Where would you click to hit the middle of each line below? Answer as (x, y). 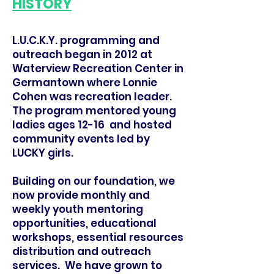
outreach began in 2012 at (82, 54)
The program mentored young (94, 111)
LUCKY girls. (43, 153)
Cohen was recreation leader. (92, 97)
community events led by (81, 139)
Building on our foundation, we (94, 181)
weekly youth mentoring (78, 209)
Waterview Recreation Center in (98, 68)
